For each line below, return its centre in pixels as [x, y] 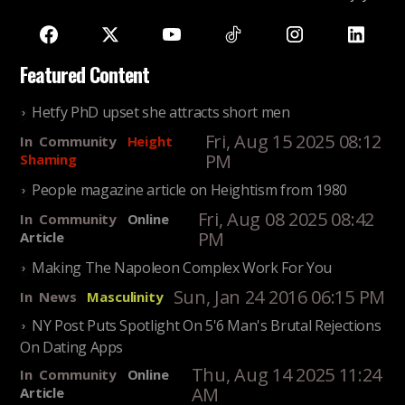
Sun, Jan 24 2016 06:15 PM [279, 297]
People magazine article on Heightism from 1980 [189, 190]
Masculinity [125, 297]
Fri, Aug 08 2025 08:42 [286, 220]
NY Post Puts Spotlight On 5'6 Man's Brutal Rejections [207, 326]
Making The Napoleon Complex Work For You [182, 268]
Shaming [48, 160]
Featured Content [85, 75]
